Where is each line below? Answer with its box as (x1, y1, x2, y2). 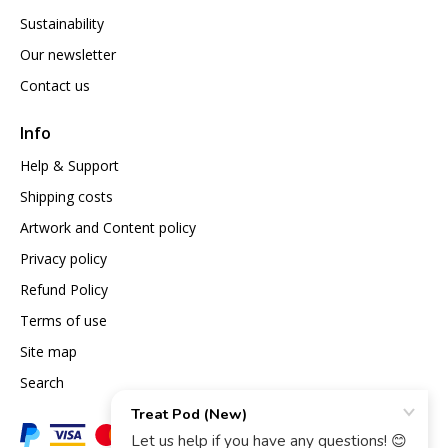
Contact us (20, 75, 90, 95)
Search (20, 372, 64, 392)
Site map (20, 341, 77, 361)
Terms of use (20, 310, 107, 330)
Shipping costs (20, 186, 113, 206)
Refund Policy (20, 279, 108, 299)
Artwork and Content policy (20, 217, 196, 237)
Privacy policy (20, 248, 107, 268)
